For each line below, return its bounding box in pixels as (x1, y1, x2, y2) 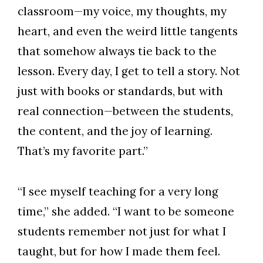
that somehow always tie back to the (18, 44, 217, 59)
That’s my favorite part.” (18, 144, 148, 159)
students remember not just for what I (18, 224, 226, 239)
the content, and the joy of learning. (18, 124, 213, 139)
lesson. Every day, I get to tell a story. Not (18, 64, 240, 79)
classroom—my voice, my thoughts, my (18, 4, 227, 19)
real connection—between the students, (18, 104, 233, 119)
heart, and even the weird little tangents (18, 24, 238, 39)
